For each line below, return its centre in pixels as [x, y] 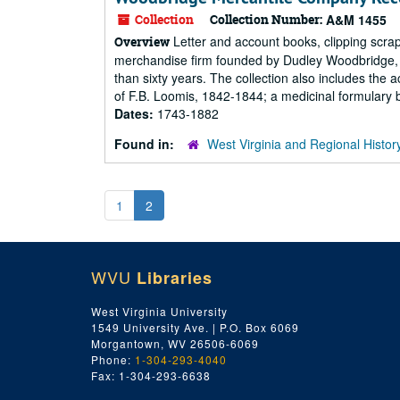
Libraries [175, 278]
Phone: [113, 359]
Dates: [136, 113]
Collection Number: [266, 19]
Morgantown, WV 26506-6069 [175, 343]
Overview [142, 42]
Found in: [146, 144]
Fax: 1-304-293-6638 [151, 375]
